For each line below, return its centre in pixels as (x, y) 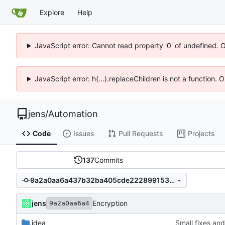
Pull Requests (140, 134)
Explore (52, 12)
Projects (201, 134)
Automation (73, 114)
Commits (109, 160)
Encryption (110, 203)
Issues (83, 134)
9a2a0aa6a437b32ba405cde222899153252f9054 (172, 180)
